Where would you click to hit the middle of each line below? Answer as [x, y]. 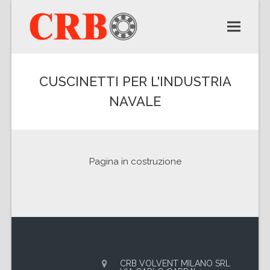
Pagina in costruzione [135, 162]
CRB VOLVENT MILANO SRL [175, 263]
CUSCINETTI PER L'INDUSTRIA [135, 81]
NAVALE [135, 101]
